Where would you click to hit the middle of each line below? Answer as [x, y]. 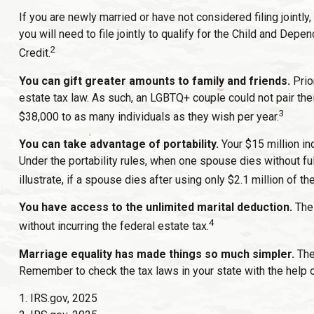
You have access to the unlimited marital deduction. [155, 207]
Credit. [34, 53]
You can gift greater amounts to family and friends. [154, 81]
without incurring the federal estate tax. [114, 226]
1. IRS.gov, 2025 [58, 298]
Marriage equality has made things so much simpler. [156, 254]
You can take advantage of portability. [118, 144]
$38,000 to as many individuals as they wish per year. [149, 116]
